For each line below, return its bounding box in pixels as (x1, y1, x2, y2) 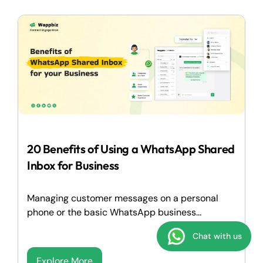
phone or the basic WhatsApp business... (27, 206, 201, 219)
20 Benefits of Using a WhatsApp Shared (27, 141, 235, 157)
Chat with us (193, 231, 242, 241)
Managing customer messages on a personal (27, 192, 218, 205)
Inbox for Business (27, 158, 119, 173)
